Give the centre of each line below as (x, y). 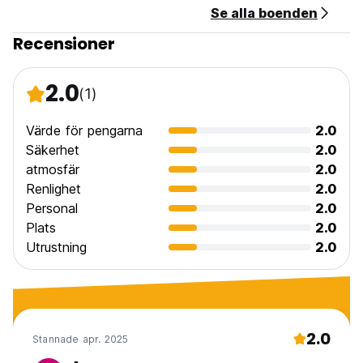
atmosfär (53, 170)
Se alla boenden (264, 13)
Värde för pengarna (84, 131)
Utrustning (56, 248)
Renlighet (53, 189)
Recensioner (64, 44)
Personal (52, 209)
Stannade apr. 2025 (81, 339)
